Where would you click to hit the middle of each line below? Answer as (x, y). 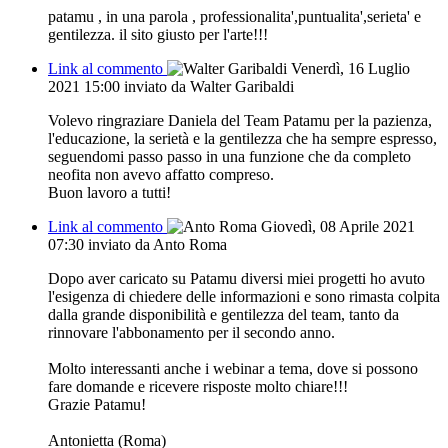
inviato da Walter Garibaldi (209, 86)
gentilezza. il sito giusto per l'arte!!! (158, 34)
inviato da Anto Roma (157, 244)
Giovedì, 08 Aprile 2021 (338, 226)
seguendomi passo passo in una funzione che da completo (229, 156)
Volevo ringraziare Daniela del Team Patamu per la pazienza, (240, 120)
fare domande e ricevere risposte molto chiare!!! (198, 386)
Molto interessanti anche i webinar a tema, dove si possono (233, 368)
